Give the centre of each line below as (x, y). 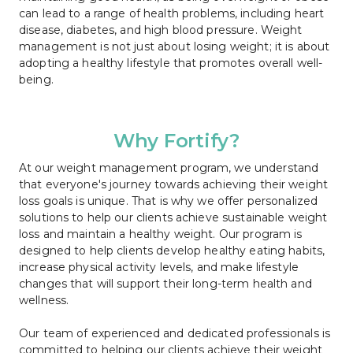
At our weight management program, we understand (169, 167)
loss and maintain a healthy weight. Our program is (161, 234)
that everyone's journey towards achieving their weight (174, 184)
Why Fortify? (176, 140)
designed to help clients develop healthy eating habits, (172, 250)
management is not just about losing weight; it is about (175, 46)
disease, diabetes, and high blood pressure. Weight (161, 30)
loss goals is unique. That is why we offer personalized (169, 201)
